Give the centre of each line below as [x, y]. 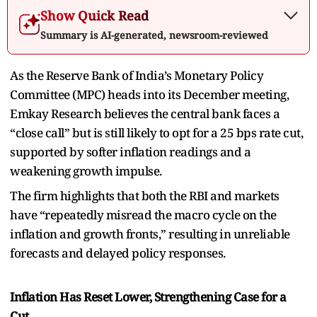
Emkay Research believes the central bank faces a [145, 113]
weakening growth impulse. [86, 171]
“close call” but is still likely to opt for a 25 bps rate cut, [156, 132]
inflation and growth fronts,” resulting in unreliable [150, 234]
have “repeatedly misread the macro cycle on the [143, 214]
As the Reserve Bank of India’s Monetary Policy [137, 75]
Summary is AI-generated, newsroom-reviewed [154, 35]
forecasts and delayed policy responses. [118, 253]
